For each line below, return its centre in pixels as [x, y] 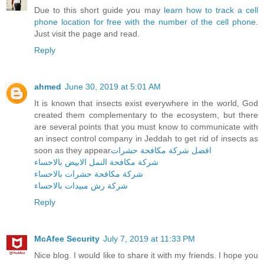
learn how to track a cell [211, 10]
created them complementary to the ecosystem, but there [146, 115]
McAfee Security [67, 239]
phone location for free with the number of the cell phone [145, 22]
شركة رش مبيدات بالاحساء [81, 186]
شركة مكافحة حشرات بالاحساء [89, 174]
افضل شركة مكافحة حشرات [161, 151]
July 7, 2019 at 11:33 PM [149, 239]
